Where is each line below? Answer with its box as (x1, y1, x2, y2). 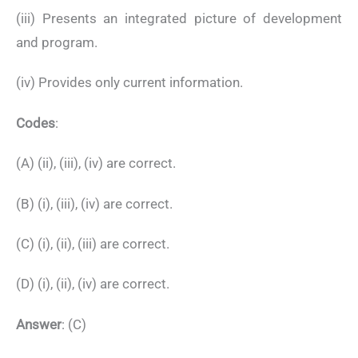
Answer (16, 316, 62, 332)
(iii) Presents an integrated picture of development (16, 10, 342, 26)
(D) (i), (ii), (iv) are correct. (16, 276, 169, 292)
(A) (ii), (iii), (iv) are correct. (16, 155, 176, 172)
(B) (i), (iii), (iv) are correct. (16, 195, 173, 212)
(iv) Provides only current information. (16, 74, 243, 91)
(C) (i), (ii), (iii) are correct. (16, 235, 169, 252)
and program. (16, 34, 97, 50)
